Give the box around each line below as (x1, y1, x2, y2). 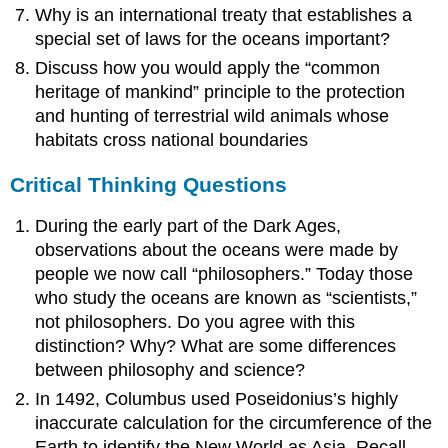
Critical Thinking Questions (10, 172, 288, 196)
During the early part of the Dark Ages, (35, 216, 342, 237)
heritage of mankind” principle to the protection (35, 81, 406, 102)
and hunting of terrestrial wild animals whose (35, 105, 390, 126)
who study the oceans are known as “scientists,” (35, 288, 418, 309)
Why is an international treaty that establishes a (35, 5, 413, 26)
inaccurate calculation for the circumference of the (35, 412, 433, 433)
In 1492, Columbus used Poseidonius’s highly (35, 388, 399, 409)
